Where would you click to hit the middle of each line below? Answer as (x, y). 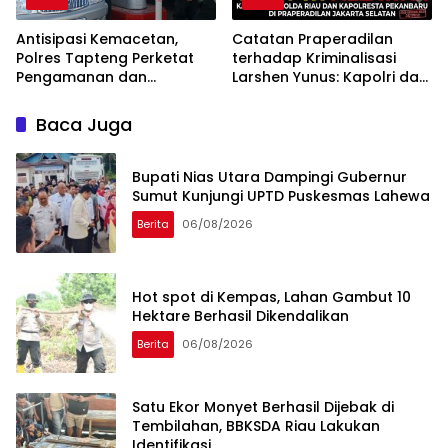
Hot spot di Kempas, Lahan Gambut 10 (271, 296)
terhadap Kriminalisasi (314, 57)
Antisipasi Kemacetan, (97, 38)
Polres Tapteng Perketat (105, 57)
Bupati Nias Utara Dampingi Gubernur (269, 176)
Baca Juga (84, 124)
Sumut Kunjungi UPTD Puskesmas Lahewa (281, 195)
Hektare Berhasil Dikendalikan (240, 315)
